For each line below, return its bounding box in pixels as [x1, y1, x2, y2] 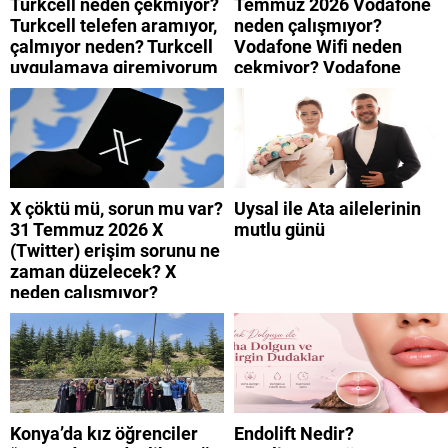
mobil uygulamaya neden [234, 78, 437, 100]
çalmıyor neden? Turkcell [10, 36, 213, 58]
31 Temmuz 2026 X [10, 219, 163, 241]
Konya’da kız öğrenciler [10, 423, 198, 445]
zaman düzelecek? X [10, 261, 176, 283]
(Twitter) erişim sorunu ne [10, 240, 220, 262]
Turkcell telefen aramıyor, [10, 15, 217, 37]
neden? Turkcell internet [10, 78, 206, 100]
